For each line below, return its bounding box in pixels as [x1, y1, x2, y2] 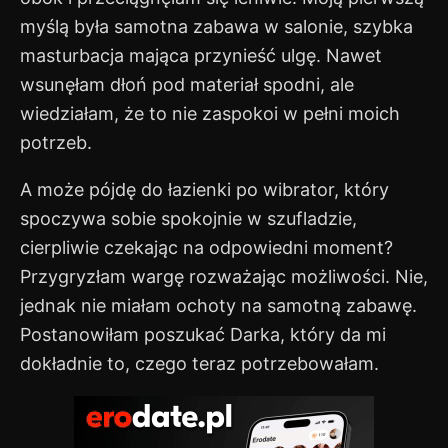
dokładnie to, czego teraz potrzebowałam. [20, 353, 379, 375]
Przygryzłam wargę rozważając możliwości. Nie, [20, 266, 428, 288]
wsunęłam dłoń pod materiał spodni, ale [20, 74, 354, 96]
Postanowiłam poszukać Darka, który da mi [20, 324, 386, 346]
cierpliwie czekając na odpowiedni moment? [20, 237, 393, 259]
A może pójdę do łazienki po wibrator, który [20, 179, 389, 201]
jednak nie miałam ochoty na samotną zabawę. [20, 295, 417, 317]
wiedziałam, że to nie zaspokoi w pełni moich [20, 103, 400, 125]
